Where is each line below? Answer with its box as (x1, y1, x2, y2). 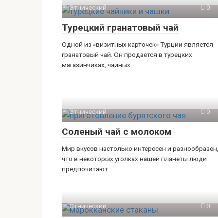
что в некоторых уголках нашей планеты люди (62, 155, 207, 163)
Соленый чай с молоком (62, 126, 171, 137)
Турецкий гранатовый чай (62, 22, 179, 33)
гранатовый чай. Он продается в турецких (62, 51, 192, 58)
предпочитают (62, 165, 108, 173)
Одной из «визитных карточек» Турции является (62, 40, 213, 48)
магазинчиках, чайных (62, 61, 130, 69)
